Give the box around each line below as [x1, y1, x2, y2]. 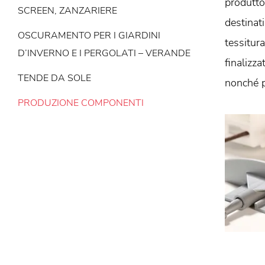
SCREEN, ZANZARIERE [18, 4, 117, 17]
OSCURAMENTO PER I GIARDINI [18, 29, 160, 42]
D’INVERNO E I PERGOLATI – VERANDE [18, 47, 190, 60]
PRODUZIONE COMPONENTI [18, 96, 144, 109]
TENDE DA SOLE [18, 72, 91, 85]
